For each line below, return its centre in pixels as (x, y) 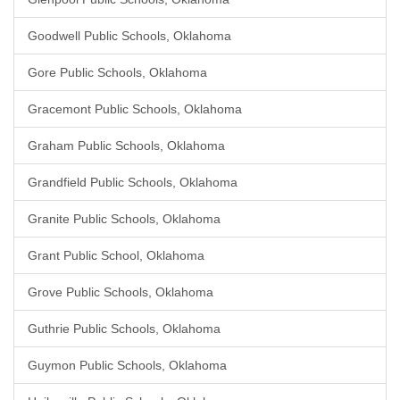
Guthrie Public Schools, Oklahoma (124, 329)
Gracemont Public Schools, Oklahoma (135, 109)
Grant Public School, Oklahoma (116, 255)
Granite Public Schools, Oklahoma (124, 219)
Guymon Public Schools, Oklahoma (127, 365)
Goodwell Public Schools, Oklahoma (129, 36)
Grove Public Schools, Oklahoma (121, 292)
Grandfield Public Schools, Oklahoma (133, 182)
